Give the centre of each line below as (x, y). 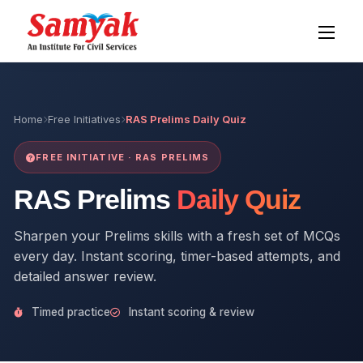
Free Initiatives (85, 119)
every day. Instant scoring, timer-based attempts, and (177, 256)
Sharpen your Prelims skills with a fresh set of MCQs (177, 236)
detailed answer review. (85, 276)
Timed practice (70, 312)
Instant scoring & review (190, 312)
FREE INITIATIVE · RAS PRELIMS (123, 157)
